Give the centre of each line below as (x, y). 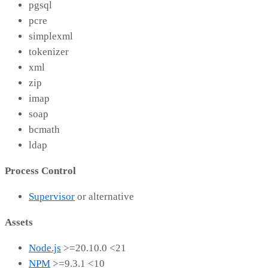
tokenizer (49, 52)
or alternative (104, 197)
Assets (19, 223)
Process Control (40, 171)
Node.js (45, 248)
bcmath (44, 130)
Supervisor (52, 197)
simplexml (51, 36)
